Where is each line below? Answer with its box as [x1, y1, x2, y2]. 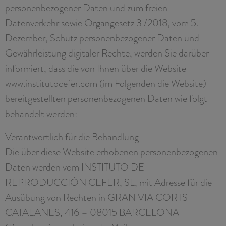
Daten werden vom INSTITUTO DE [5, 159, 144, 174]
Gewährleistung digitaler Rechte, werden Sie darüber [5, 45, 209, 60]
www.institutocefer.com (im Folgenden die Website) [5, 76, 206, 90]
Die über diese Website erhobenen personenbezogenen [5, 144, 218, 159]
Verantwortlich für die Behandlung [5, 129, 139, 144]
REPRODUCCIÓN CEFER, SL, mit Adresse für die [5, 175, 212, 189]
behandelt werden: [5, 106, 77, 121]
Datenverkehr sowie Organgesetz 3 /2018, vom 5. [5, 15, 198, 30]
